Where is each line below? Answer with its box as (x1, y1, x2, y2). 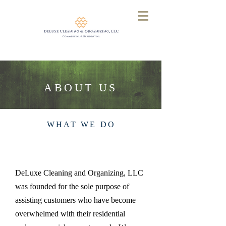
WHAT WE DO (47, 120, 116, 129)
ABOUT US (44, 81, 118, 94)
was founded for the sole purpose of (15, 182, 129, 191)
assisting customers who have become (15, 196, 136, 204)
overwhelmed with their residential (15, 209, 125, 218)
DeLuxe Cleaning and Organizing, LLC (15, 168, 143, 177)
